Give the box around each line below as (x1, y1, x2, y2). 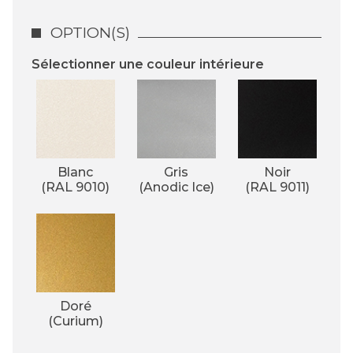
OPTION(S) (50, 22, 130, 42)
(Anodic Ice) (138, 179, 214, 195)
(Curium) (47, 313, 103, 329)
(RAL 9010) (41, 179, 110, 195)
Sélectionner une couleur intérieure (32, 56, 264, 72)
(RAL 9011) (244, 179, 310, 195)
